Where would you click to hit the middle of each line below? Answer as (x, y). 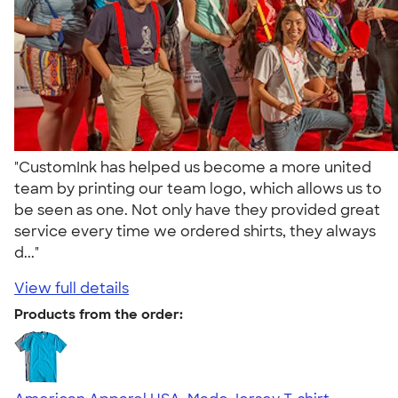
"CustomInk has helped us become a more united (193, 167)
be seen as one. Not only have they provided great (197, 210)
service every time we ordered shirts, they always (195, 231)
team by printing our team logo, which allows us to (198, 188)
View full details (72, 288)
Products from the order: (99, 314)
